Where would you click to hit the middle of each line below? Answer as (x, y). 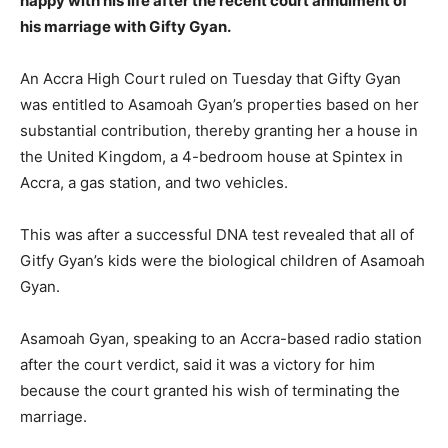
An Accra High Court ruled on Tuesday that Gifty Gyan (210, 78)
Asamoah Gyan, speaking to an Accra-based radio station (221, 338)
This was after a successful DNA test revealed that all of (217, 234)
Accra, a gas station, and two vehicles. (154, 182)
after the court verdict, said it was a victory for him (197, 364)
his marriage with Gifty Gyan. (125, 26)
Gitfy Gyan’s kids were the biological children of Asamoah (222, 260)
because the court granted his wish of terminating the (210, 390)
